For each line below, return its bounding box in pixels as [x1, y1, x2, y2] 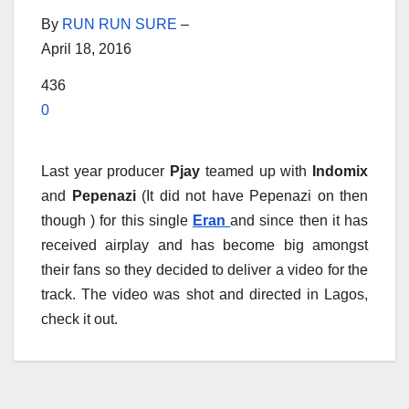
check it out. [41, 310, 118, 327]
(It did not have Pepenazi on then [135, 187, 368, 204]
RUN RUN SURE [62, 16, 177, 32]
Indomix [312, 163, 369, 179]
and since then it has [230, 212, 369, 228]
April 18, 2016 [41, 40, 131, 57]
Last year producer [41, 163, 171, 179]
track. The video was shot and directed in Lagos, [41, 286, 368, 302]
